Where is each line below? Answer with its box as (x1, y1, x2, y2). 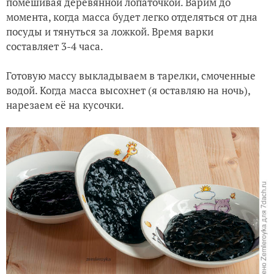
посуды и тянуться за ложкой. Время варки (6, 24, 213, 39)
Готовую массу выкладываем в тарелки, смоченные (6, 68, 256, 83)
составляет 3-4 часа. (6, 39, 105, 54)
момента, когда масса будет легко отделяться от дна (6, 10, 257, 24)
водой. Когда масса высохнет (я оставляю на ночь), (6, 83, 250, 98)
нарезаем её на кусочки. (6, 98, 124, 113)
